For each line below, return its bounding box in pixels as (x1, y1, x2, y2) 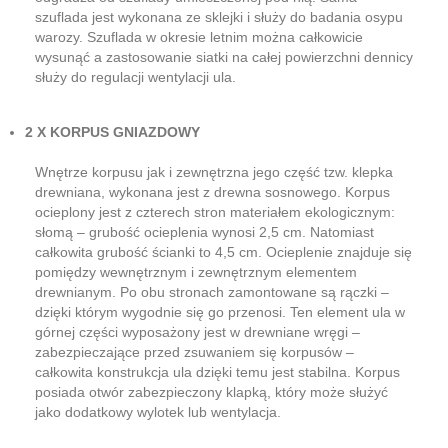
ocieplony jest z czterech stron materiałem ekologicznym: (35, 203, 395, 220)
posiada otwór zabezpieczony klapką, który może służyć (35, 383, 388, 400)
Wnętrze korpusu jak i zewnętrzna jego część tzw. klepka (35, 163, 393, 180)
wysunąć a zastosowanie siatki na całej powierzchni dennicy (35, 48, 413, 65)
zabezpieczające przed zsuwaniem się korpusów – (35, 343, 354, 360)
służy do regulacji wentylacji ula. (35, 68, 236, 85)
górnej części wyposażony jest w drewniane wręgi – (35, 323, 360, 340)
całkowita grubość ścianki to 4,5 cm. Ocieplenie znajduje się (35, 243, 412, 260)
